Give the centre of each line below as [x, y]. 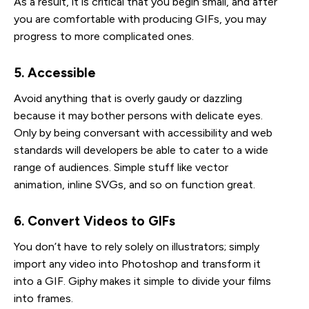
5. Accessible [55, 72]
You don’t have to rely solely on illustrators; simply [137, 246]
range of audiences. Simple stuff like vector [121, 167]
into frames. [43, 298]
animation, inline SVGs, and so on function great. [134, 184]
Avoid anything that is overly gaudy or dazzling [128, 98]
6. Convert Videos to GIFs [94, 221]
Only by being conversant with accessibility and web [143, 132]
